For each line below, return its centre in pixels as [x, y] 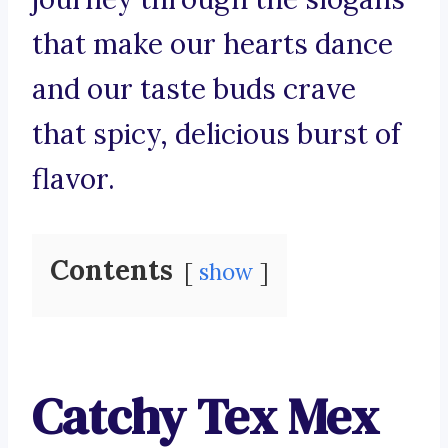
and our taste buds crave [194, 89]
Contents [111, 270]
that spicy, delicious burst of [216, 134]
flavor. [73, 179]
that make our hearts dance [212, 44]
